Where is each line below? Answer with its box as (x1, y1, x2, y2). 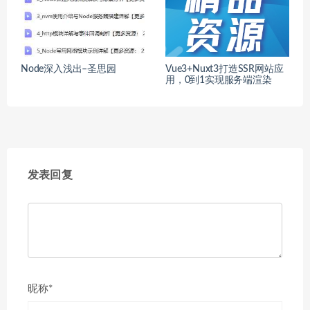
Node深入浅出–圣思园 (21, 64, 116, 75)
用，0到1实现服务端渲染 (165, 75, 272, 86)
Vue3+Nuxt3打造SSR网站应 (165, 64, 284, 75)
